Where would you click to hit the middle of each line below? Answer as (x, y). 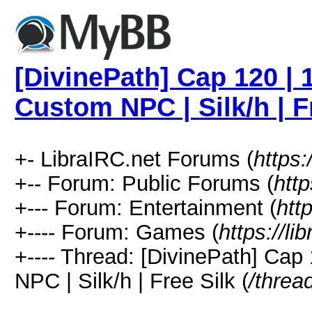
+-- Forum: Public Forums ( (144, 183)
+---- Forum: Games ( (117, 232)
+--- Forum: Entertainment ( (146, 208)
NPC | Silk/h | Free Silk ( (132, 281)
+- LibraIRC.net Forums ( (134, 159)
